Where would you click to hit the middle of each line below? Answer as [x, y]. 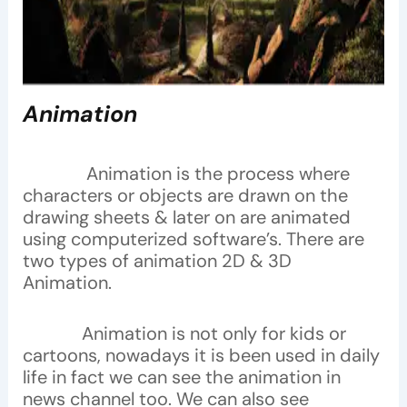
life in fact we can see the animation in [181, 377]
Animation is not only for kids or [184, 334]
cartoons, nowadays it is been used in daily [201, 356]
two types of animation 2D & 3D [157, 261]
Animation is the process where [218, 174]
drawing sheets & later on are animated [186, 218]
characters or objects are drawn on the [185, 196]
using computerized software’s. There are [193, 239]
